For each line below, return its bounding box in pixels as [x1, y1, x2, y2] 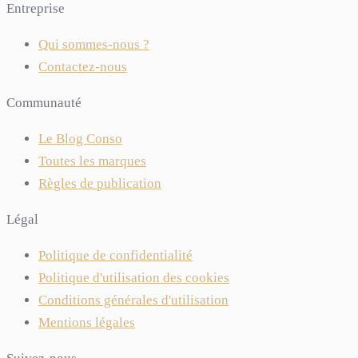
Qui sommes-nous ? [38, 36, 149, 52]
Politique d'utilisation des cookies [38, 269, 229, 285]
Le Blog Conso [38, 130, 122, 146]
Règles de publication [38, 175, 161, 191]
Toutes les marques [38, 153, 146, 169]
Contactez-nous [38, 58, 127, 74]
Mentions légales [38, 314, 135, 330]
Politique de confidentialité [38, 247, 193, 263]
